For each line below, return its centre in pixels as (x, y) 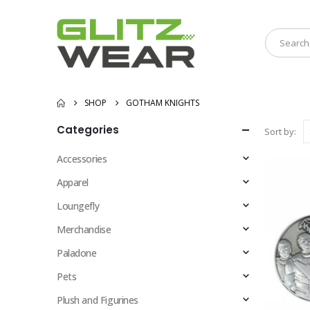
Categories (88, 130)
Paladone (77, 253)
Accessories (82, 159)
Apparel (73, 182)
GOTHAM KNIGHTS (163, 103)
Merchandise (84, 229)
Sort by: (280, 131)
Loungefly (78, 206)
